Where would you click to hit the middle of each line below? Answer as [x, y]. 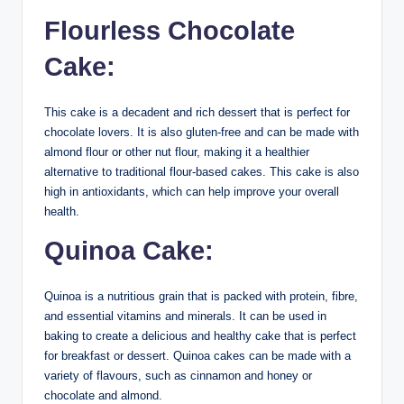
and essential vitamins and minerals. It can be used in [185, 316]
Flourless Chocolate [170, 30]
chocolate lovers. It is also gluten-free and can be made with [202, 132]
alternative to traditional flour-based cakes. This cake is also [202, 171]
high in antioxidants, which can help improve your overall [192, 191]
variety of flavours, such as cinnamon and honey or [178, 375]
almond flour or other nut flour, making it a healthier [177, 151]
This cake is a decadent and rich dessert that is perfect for [197, 112]
